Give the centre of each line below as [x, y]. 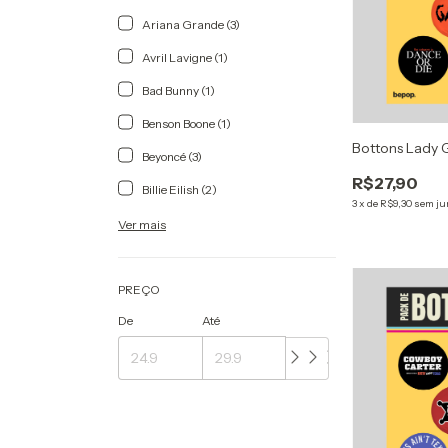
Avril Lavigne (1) [185, 57]
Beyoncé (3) [172, 156]
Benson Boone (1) [186, 123]
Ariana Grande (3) [191, 24]
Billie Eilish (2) [179, 189]
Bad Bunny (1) [178, 90]
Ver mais [142, 224]
